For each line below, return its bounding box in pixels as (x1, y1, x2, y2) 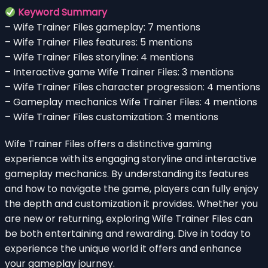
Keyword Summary (16, 5, 108, 20)
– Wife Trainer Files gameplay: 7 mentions (5, 20, 200, 35)
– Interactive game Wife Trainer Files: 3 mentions (5, 65, 234, 80)
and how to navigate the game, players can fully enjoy (5, 182, 258, 196)
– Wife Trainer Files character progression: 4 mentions (5, 80, 260, 95)
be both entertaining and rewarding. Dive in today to (5, 227, 251, 241)
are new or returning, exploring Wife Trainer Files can (5, 212, 252, 226)
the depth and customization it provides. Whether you (5, 197, 258, 211)
